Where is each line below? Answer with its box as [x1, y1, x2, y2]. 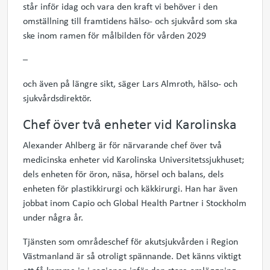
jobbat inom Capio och [23, 196, 113, 209]
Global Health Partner [113, 196, 199, 209]
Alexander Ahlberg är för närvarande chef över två [23, 138, 222, 151]
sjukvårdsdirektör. [23, 91, 92, 104]
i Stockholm [199, 196, 246, 209]
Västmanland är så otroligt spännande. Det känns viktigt [23, 249, 241, 262]
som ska [206, 14, 237, 27]
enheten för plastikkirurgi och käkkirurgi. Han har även [23, 181, 237, 195]
